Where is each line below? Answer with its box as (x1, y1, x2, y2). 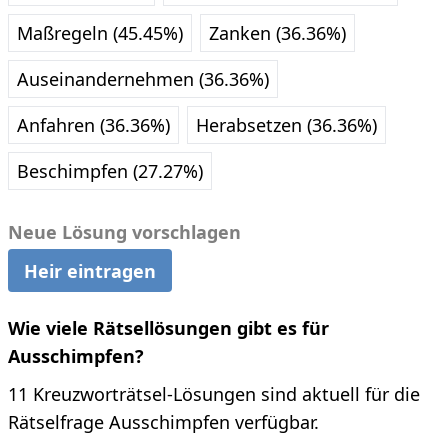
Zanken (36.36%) (209, 21, 346, 46)
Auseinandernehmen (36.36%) (17, 67, 269, 92)
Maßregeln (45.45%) (17, 21, 183, 46)
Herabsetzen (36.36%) (196, 113, 377, 138)
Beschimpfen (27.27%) (17, 159, 203, 184)
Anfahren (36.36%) (17, 113, 170, 138)
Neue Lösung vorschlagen (8, 220, 241, 245)
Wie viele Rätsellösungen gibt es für (8, 316, 329, 341)
